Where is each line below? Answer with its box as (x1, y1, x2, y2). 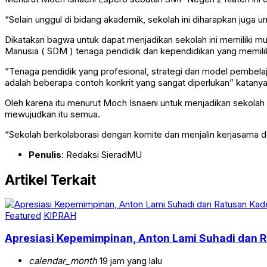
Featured (5, 210, 41, 222)
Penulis (29, 149, 61, 161)
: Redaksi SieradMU (61, 149, 142, 161)
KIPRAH (44, 210, 76, 222)
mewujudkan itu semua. (5, 108, 100, 120)
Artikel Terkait (5, 171, 96, 188)
